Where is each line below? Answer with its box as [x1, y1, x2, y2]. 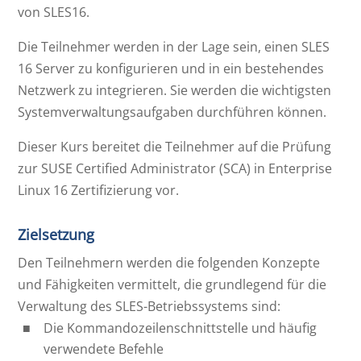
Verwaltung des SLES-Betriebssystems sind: [18, 297, 281, 315]
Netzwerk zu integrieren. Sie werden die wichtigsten [18, 81, 332, 99]
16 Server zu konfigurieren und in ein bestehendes [18, 59, 325, 77]
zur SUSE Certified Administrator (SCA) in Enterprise [18, 159, 333, 177]
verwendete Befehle [44, 339, 164, 358]
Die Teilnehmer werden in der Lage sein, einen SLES [18, 37, 330, 56]
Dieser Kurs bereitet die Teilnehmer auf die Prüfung [18, 137, 332, 156]
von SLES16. [18, 2, 90, 21]
